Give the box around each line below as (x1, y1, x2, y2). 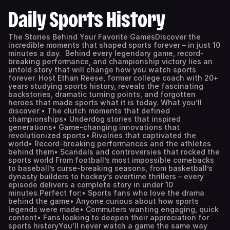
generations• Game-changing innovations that (8, 123, 180, 131)
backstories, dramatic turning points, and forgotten (8, 90, 196, 99)
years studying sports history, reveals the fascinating (8, 82, 203, 90)
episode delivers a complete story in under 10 (8, 180, 173, 189)
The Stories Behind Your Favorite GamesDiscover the (8, 32, 201, 41)
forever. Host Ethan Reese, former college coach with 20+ (8, 73, 218, 82)
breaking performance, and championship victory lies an (8, 57, 213, 66)
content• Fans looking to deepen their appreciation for (8, 213, 209, 222)
